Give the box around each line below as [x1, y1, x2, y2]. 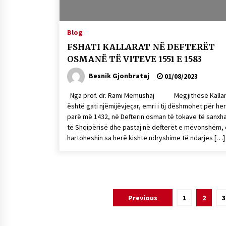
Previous [128, 193, 157, 202]
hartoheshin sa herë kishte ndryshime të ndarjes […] [67, 133, 225, 142]
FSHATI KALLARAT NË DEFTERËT [67, 42, 215, 52]
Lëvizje [59, 190, 98, 203]
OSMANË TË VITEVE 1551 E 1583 [67, 54, 202, 64]
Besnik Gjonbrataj [89, 71, 149, 80]
